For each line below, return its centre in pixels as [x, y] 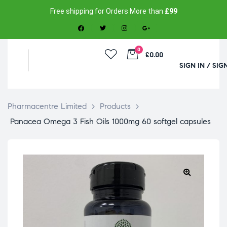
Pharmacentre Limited [47, 106]
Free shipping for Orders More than [107, 11]
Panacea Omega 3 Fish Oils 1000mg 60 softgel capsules [110, 122]
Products [115, 106]
